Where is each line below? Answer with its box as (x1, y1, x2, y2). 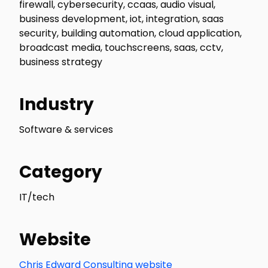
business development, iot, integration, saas (19, 12, 224, 26)
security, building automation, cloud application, (19, 26, 242, 40)
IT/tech (19, 190, 54, 204)
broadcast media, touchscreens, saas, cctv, (19, 41, 223, 54)
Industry (19, 93, 94, 116)
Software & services (19, 123, 113, 136)
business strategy (19, 55, 102, 69)
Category (19, 160, 102, 184)
